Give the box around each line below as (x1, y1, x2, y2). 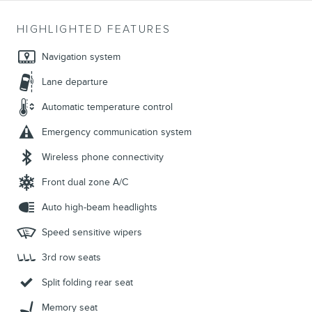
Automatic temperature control (42, 101, 173, 114)
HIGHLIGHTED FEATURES (17, 23, 171, 37)
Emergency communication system (42, 126, 192, 139)
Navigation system (42, 51, 120, 63)
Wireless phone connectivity (42, 151, 164, 164)
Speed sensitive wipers (42, 226, 142, 239)
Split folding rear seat (42, 276, 133, 289)
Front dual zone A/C (42, 176, 128, 189)
